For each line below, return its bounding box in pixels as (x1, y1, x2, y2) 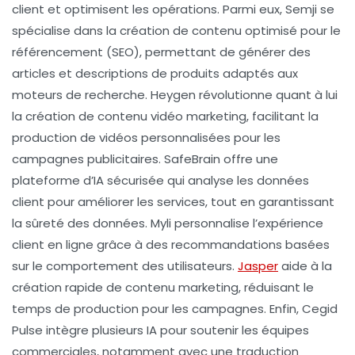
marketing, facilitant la (183, 107, 319, 124)
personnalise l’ (171, 214, 258, 231)
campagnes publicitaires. (12, 150, 164, 167)
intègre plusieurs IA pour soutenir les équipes (43, 321, 309, 338)
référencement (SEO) (12, 43, 139, 60)
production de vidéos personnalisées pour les (12, 128, 281, 146)
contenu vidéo (97, 107, 183, 124)
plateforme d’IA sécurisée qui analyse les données (12, 171, 309, 189)
